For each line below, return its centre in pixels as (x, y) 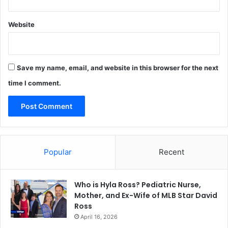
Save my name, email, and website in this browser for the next (118, 68)
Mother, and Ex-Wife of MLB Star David (146, 196)
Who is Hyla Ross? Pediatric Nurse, (138, 185)
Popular (58, 152)
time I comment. (35, 83)
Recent (172, 152)
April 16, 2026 (99, 217)
